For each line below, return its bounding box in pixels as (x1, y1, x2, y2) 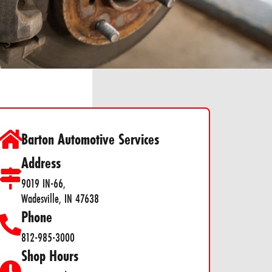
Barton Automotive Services (21, 128, 160, 149)
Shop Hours (21, 245, 79, 266)
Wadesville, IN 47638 (21, 189, 100, 206)
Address (21, 152, 61, 173)
